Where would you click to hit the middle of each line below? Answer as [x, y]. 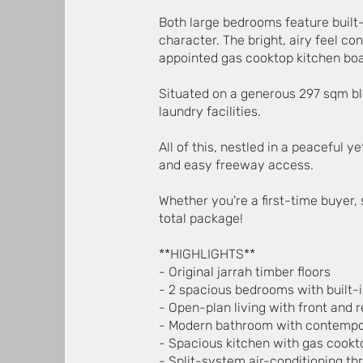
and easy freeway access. [236, 165]
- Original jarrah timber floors [245, 272]
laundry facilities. [210, 111]
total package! [201, 218]
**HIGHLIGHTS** [207, 254]
